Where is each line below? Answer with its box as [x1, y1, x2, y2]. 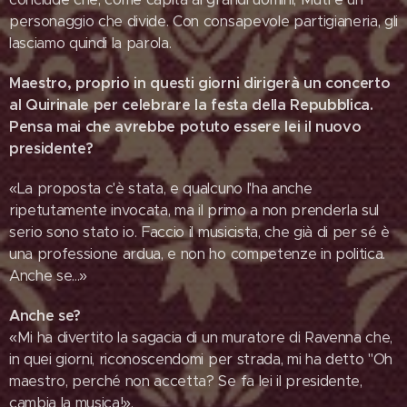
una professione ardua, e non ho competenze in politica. [9, 244, 385, 263]
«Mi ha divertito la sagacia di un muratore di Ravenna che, [9, 328, 392, 347]
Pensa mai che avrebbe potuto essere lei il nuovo [9, 117, 362, 136]
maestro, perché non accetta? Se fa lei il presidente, [9, 372, 362, 391]
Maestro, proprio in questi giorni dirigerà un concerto [9, 74, 391, 93]
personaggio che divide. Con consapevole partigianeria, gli [9, 12, 398, 31]
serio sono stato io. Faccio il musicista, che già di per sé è [9, 223, 390, 242]
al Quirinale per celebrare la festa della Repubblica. [9, 95, 373, 114]
